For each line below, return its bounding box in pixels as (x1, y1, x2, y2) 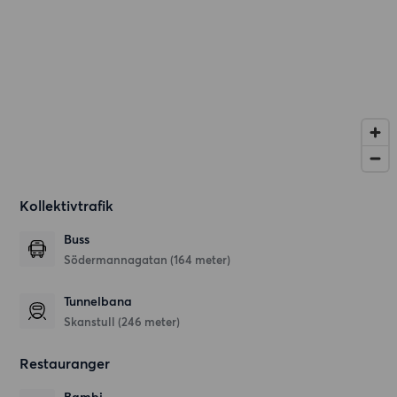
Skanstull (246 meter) (64, 315, 181, 330)
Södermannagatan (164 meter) (64, 253, 231, 268)
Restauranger (19, 354, 111, 373)
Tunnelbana (64, 294, 133, 310)
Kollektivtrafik (19, 197, 114, 215)
